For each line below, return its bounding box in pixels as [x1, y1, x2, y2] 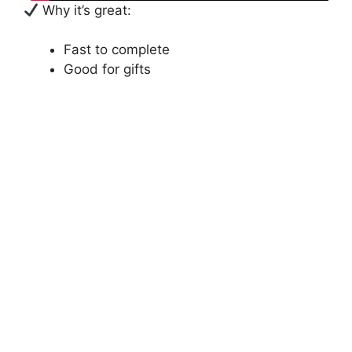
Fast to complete [64, 42, 170, 58]
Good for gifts [64, 61, 151, 78]
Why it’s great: [38, 2, 132, 18]
